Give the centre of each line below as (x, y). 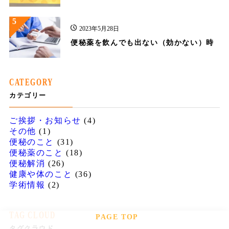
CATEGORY (31, 83)
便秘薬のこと (36, 153)
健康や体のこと (41, 174)
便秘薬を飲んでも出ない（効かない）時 (142, 43)
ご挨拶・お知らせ (45, 121)
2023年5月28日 (99, 29)
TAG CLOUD (32, 215)
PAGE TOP (117, 217)
